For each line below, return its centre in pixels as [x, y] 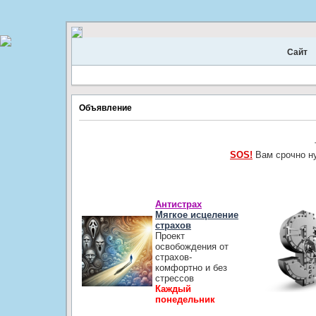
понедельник [185, 299]
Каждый [173, 288]
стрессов [174, 278]
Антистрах [178, 204]
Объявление [105, 108]
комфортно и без [191, 267]
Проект [170, 236]
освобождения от [192, 246]
